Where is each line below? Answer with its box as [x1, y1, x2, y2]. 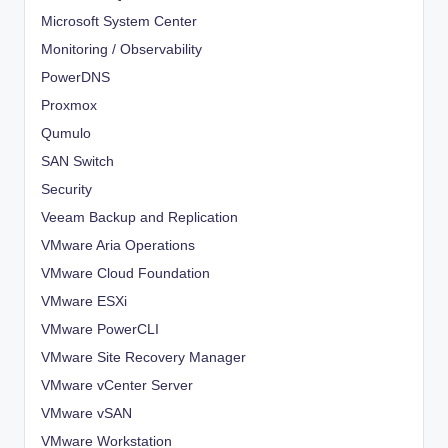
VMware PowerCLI [41, 322, 159, 338]
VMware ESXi [41, 294, 127, 310]
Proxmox [41, 98, 97, 114]
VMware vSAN [41, 406, 132, 422]
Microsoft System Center [41, 14, 197, 30]
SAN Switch [41, 154, 114, 170]
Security [41, 182, 92, 198]
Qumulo [41, 126, 91, 142]
